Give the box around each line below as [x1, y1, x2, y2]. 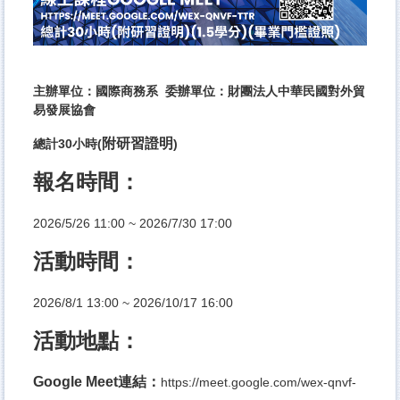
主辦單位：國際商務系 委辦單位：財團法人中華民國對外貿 [33, 83, 365, 98]
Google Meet [33, 373, 118, 389]
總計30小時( [33, 136, 102, 151]
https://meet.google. [161, 374, 273, 389]
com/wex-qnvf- [273, 374, 356, 389]
